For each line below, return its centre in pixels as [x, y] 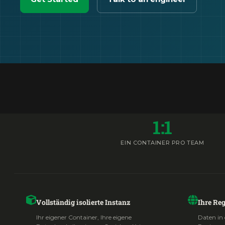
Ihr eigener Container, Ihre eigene [84, 217]
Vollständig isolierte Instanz [83, 202]
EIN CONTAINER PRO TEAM [162, 143]
